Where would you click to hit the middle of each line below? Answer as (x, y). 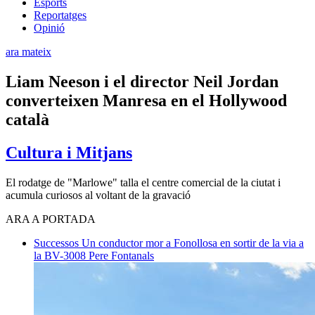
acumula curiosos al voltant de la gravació (98, 195)
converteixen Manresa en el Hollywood (146, 100)
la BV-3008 (61, 255)
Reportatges (60, 15)
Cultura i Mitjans (69, 152)
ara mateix (28, 51)
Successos (58, 243)
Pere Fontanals (121, 255)
